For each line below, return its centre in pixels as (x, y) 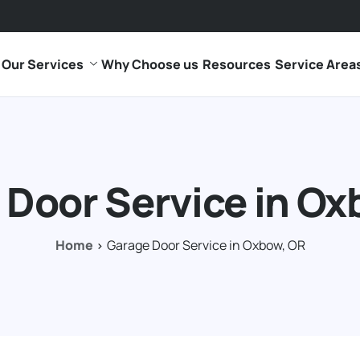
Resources (236, 64)
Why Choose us (149, 64)
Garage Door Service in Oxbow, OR (206, 245)
